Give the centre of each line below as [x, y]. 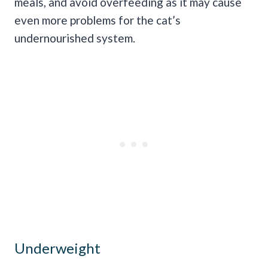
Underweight [57, 248]
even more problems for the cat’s [98, 20]
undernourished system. [75, 38]
